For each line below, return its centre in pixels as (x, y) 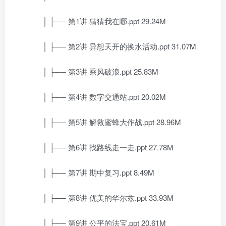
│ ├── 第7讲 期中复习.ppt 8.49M (91, 172)
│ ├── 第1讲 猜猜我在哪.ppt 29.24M (97, 21)
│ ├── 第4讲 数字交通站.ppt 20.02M (97, 97)
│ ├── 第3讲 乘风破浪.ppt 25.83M (93, 71)
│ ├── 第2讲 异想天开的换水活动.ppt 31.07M (112, 46)
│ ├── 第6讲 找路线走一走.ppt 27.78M (101, 147)
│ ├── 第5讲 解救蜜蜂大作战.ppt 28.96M (104, 122)
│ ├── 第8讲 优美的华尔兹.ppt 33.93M (101, 197)
